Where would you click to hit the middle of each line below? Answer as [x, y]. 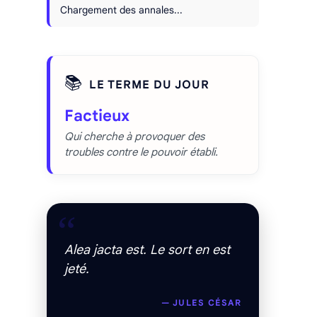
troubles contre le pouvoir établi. [141, 152]
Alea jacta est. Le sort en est [147, 250]
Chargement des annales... [121, 10]
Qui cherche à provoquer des [134, 137]
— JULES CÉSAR [201, 302]
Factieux [97, 116]
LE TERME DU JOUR [149, 85]
